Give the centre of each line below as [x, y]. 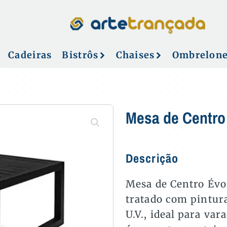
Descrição [152, 158]
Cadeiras [30, 55]
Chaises [135, 55]
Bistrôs [80, 55]
